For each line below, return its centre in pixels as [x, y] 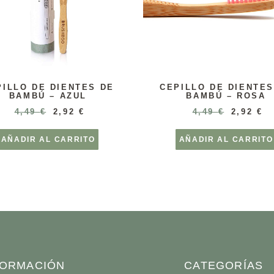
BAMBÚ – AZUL [48, 96]
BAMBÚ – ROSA [226, 96]
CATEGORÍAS [224, 266]
